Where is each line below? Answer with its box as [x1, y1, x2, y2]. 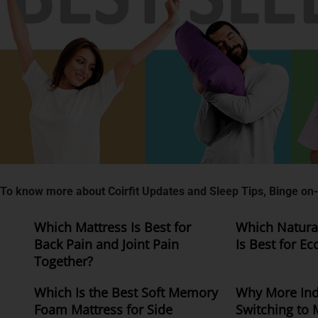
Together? [34, 252, 93, 270]
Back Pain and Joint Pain [34, 235, 179, 253]
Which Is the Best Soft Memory [34, 283, 218, 301]
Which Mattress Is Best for [34, 218, 191, 236]
